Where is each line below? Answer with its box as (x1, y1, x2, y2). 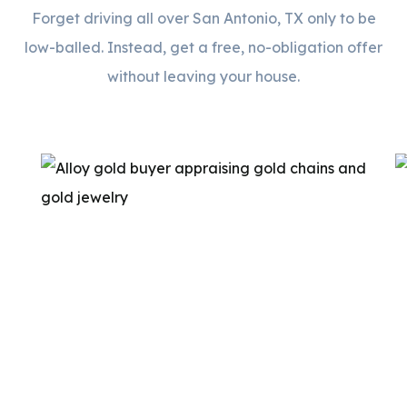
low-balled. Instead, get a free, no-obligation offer (25, 37, 382, 56)
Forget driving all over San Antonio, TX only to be (31, 8, 376, 27)
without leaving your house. (107, 66, 300, 85)
